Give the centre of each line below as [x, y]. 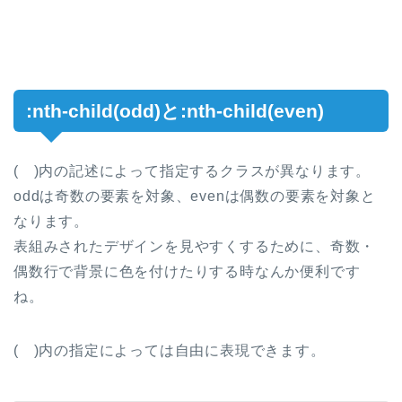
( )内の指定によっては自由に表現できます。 [170, 350]
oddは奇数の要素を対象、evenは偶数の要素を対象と [195, 196]
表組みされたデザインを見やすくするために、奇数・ [195, 246]
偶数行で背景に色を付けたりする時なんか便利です [187, 271]
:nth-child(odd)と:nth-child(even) [175, 110]
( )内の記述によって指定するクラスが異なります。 [192, 170]
